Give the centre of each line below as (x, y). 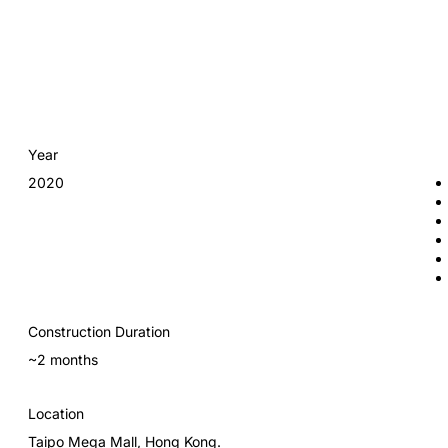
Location (56, 414)
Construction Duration (99, 332)
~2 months (63, 359)
